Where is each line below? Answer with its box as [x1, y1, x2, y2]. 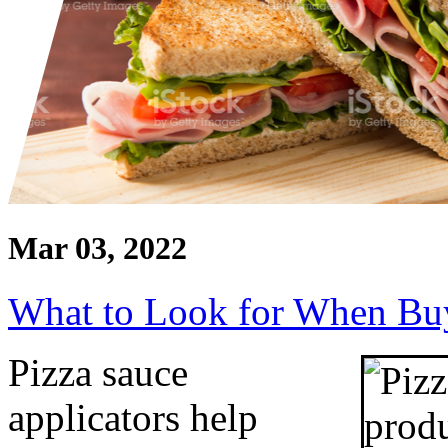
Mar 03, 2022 [8, 230, 187, 267]
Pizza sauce [8, 351, 188, 395]
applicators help [8, 396, 258, 440]
